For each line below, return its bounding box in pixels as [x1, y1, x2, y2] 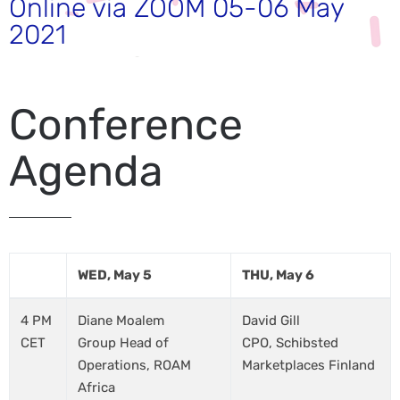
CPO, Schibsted [242, 335, 338, 351]
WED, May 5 [78, 267, 152, 283]
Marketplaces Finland [242, 357, 375, 373]
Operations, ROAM [78, 357, 191, 373]
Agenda [9, 146, 163, 196]
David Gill [242, 312, 300, 329]
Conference [9, 99, 243, 150]
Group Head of [78, 335, 169, 351]
